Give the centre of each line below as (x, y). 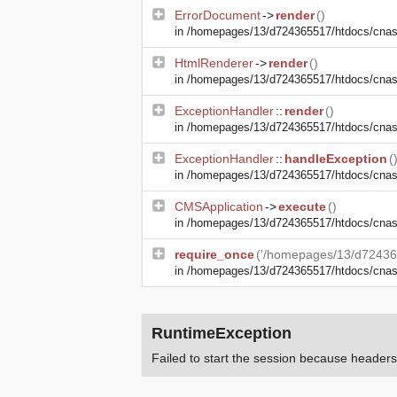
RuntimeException (222, 333)
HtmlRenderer (214, 63)
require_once (214, 254)
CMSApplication (219, 206)
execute (302, 206)
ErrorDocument (218, 15)
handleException (336, 159)
